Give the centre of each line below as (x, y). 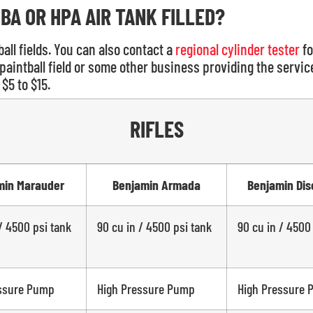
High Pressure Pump (146, 289)
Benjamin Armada (156, 185)
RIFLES (156, 129)
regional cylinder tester (237, 49)
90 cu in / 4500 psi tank (154, 227)
